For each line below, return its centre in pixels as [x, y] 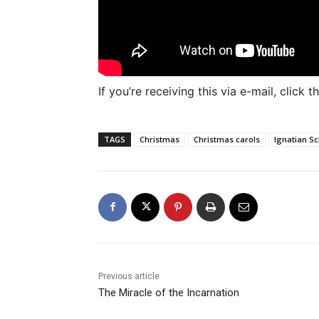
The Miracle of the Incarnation [169, 292]
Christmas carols [227, 139]
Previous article [129, 276]
